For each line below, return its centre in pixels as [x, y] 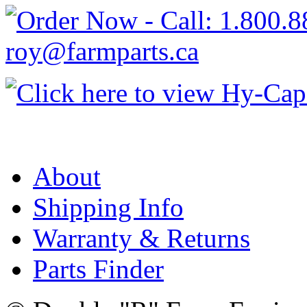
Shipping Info [108, 207]
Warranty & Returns [142, 238]
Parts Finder [98, 269]
